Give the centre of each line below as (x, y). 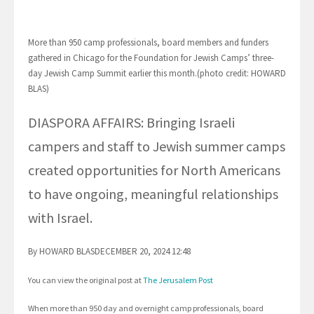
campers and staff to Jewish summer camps (157, 146)
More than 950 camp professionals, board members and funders (148, 43)
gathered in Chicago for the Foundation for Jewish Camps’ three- (151, 58)
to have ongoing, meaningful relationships (153, 194)
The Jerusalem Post (178, 280)
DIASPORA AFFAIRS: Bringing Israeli (131, 123)
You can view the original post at (86, 280)
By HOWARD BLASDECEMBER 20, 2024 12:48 (109, 252)
